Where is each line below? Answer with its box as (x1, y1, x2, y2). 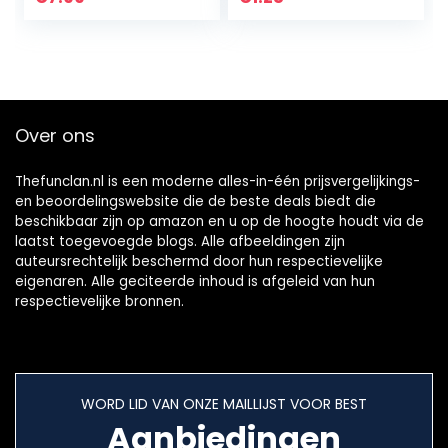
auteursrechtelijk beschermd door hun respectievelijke (15, 252, 383, 271)
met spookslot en (39, 3, 178, 26)
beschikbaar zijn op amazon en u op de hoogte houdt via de (15, 212, 424, 231)
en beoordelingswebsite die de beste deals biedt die (15, 192, 376, 211)
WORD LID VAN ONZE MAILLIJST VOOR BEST (81, 394, 367, 414)
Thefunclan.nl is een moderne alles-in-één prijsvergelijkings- (15, 172, 420, 191)
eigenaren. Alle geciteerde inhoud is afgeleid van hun (15, 272, 375, 291)
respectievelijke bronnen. (15, 292, 184, 311)
